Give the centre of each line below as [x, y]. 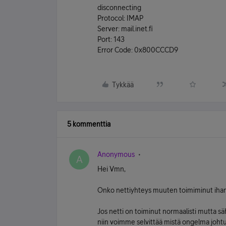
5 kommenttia [89, 124]
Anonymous [116, 154]
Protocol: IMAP [120, 18]
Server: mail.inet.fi [125, 29]
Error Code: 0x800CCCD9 [138, 50]
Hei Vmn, [111, 169]
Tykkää [123, 85]
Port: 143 [111, 39]
